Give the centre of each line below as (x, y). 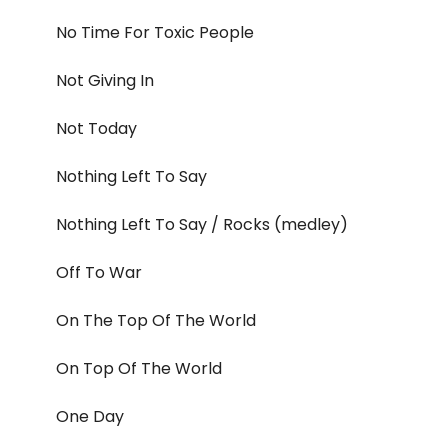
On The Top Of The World (156, 321)
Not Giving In (105, 81)
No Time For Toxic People (155, 33)
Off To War (99, 273)
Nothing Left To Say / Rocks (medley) (202, 225)
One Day (90, 417)
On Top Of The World (139, 369)
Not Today (96, 129)
